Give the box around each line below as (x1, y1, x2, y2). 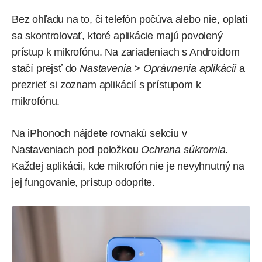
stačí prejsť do (12, 62, 80, 74)
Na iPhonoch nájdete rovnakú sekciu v (12, 127, 187, 139)
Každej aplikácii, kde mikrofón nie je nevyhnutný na (12, 160, 244, 172)
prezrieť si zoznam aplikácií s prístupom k (12, 78, 201, 91)
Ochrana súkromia (141, 143, 226, 156)
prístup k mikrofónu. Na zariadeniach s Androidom (12, 46, 240, 58)
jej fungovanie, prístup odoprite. (12, 176, 158, 188)
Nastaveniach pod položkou (12, 143, 142, 156)
